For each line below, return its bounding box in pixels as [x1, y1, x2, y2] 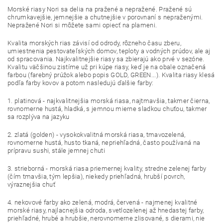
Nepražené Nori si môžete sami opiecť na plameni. [7, 21, 157, 29]
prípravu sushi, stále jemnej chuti [7, 146, 105, 154]
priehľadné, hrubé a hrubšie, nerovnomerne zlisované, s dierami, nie [7, 214, 205, 222]
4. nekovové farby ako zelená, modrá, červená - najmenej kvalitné [7, 198, 198, 206]
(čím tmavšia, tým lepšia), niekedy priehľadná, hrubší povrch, [7, 172, 185, 180]
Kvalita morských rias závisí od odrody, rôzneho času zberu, [7, 39, 181, 47]
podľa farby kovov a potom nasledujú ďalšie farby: [7, 79, 154, 87]
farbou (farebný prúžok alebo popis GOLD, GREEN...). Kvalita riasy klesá [7, 71, 215, 79]
